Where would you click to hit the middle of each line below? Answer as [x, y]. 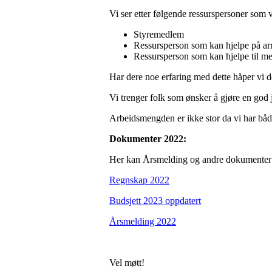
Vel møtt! [127, 263]
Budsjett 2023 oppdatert [155, 201]
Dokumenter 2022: [148, 139]
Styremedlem [159, 35]
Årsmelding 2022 [143, 222]
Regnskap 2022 [139, 180]
